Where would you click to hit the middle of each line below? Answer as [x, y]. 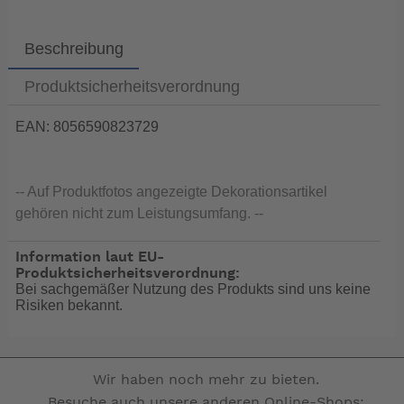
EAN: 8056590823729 [87, 127]
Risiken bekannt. [69, 305]
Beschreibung [73, 48]
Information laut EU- [90, 257]
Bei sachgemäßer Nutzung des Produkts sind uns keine [193, 289]
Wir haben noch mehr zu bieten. [206, 379]
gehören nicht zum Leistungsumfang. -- [140, 214]
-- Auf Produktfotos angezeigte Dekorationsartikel [172, 192]
